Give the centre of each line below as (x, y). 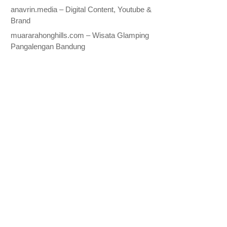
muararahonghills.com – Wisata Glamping (80, 35)
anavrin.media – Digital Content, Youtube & (81, 9)
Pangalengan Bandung (48, 46)
